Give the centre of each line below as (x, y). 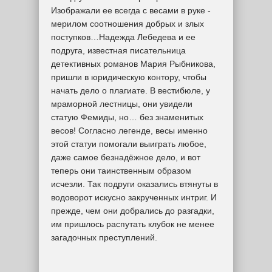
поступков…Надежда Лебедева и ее (123, 37)
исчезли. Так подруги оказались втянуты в (134, 184)
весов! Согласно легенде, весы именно (129, 130)
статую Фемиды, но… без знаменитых (127, 117)
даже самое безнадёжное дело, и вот (126, 157)
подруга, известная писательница (118, 50)
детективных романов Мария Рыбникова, (133, 63)
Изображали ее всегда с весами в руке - (131, 10)
